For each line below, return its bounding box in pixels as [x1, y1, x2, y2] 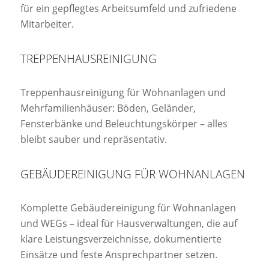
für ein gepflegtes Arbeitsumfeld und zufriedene [20, 1, 237, 15]
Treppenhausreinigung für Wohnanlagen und [20, 86, 226, 100]
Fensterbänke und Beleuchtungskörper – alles [20, 117, 228, 131]
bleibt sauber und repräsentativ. [20, 133, 167, 147]
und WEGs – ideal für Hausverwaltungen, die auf [20, 217, 237, 231]
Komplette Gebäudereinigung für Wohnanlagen [20, 201, 236, 215]
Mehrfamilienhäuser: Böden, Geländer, [20, 101, 196, 115]
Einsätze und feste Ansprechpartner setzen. [20, 248, 217, 262]
